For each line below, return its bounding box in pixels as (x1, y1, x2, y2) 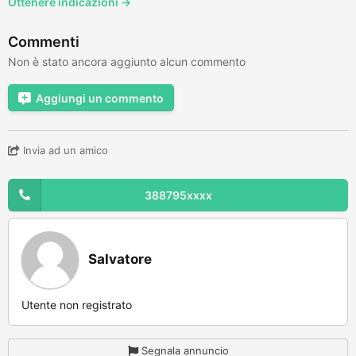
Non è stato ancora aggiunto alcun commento (8, 54, 246, 68)
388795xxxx (144, 188, 212, 202)
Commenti (8, 33, 79, 50)
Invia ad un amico (20, 143, 108, 157)
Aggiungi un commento (36, 91, 164, 105)
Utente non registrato (21, 297, 132, 311)
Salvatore (88, 250, 152, 267)
